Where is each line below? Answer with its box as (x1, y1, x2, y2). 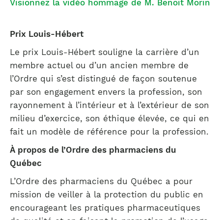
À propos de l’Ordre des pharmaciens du (10, 145, 176, 155)
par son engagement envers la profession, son (10, 87, 202, 97)
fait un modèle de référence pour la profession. (10, 127, 209, 137)
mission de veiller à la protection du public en (10, 190, 203, 199)
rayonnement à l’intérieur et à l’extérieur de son (10, 100, 209, 110)
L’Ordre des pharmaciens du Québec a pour (10, 176, 192, 186)
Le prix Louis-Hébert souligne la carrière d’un (10, 47, 199, 57)
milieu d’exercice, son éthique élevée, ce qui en (10, 113, 209, 123)
